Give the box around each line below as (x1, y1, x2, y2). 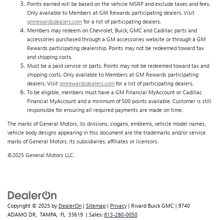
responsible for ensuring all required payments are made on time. (27, 106, 183, 113)
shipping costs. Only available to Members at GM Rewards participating (27, 70, 198, 78)
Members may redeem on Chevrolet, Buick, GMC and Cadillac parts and (27, 26, 197, 34)
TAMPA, (38, 210, 57, 218)
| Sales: (84, 210, 104, 218)
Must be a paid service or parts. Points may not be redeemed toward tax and (27, 61, 209, 69)
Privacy (110, 201, 127, 209)
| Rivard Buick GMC (127, 201, 174, 209)
